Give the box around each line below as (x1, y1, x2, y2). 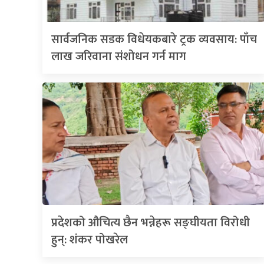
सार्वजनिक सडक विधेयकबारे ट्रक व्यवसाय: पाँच (51, 29, 257, 50)
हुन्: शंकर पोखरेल (51, 230, 128, 250)
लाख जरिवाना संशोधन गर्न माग (51, 47, 186, 67)
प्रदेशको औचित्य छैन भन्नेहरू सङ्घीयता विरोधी (51, 213, 250, 233)
